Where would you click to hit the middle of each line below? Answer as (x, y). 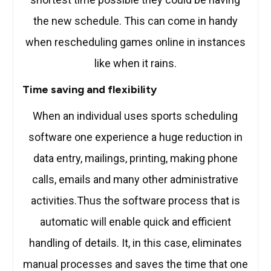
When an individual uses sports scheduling (135, 116)
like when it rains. (135, 64)
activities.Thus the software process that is (135, 201)
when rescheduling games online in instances (135, 42)
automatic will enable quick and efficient (135, 222)
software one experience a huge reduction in (135, 137)
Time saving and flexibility (89, 90)
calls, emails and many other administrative (135, 180)
